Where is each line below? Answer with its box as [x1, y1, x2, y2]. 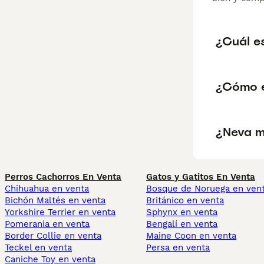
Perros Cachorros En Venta [5, 171, 121, 183]
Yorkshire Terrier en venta [5, 207, 115, 218]
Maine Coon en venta [146, 230, 236, 242]
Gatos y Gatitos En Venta [146, 171, 255, 183]
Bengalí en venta [146, 219, 217, 230]
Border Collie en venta [5, 230, 101, 242]
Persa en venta [146, 242, 210, 253]
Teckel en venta [5, 242, 72, 253]
